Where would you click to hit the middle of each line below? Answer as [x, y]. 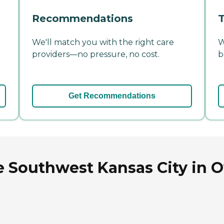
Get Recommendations [112, 96]
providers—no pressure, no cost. [96, 54]
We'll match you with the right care [103, 42]
